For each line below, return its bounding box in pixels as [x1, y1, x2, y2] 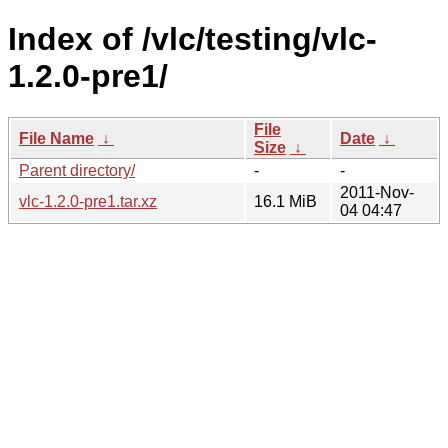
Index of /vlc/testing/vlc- [8, 21, 377, 58]
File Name [19, 129, 94, 147]
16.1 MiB [254, 192, 317, 210]
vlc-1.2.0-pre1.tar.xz [19, 192, 157, 210]
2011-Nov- [340, 183, 414, 201]
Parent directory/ [19, 161, 135, 179]
